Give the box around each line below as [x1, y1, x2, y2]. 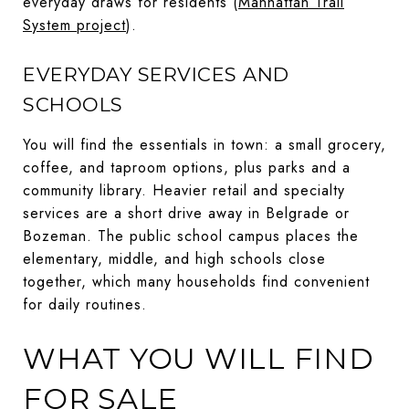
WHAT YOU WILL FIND [23, 340, 374, 376]
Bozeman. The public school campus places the [23, 225, 359, 246]
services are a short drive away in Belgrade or [23, 202, 350, 224]
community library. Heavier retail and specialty [23, 179, 345, 201]
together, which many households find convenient [23, 270, 370, 292]
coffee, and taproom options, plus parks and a [23, 156, 351, 178]
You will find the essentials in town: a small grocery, [23, 133, 386, 155]
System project [23, 14, 126, 36]
